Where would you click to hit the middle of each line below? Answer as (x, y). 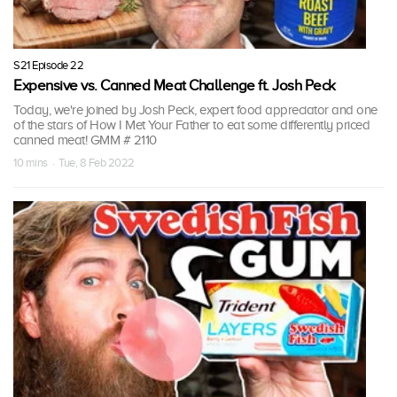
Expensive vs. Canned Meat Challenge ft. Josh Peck (175, 85)
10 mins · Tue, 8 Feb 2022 (74, 162)
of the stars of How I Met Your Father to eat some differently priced (191, 125)
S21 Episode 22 (48, 65)
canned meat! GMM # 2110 (85, 140)
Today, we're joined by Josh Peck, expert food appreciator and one (195, 109)
